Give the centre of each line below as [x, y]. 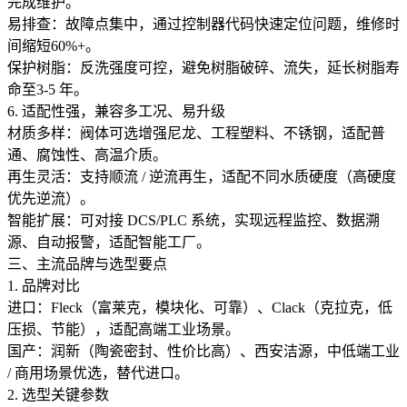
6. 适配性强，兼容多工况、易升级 [116, 111]
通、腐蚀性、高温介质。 [87, 154]
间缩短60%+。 [54, 45]
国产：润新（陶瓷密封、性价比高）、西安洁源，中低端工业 [203, 351]
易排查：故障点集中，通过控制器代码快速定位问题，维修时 [203, 24]
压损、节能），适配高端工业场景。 [124, 329]
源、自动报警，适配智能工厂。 [109, 242]
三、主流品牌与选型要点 [87, 263]
